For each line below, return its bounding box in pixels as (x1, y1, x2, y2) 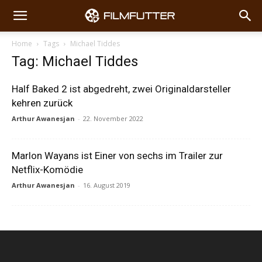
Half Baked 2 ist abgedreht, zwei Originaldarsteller (12, 83, 231, 95)
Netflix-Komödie (12, 164, 83, 175)
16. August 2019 (83, 181, 130, 189)
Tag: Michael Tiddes (12, 53, 138, 70)
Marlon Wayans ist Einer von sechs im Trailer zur (12, 150, 223, 161)
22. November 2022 (83, 114, 143, 123)
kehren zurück (12, 97, 73, 109)
